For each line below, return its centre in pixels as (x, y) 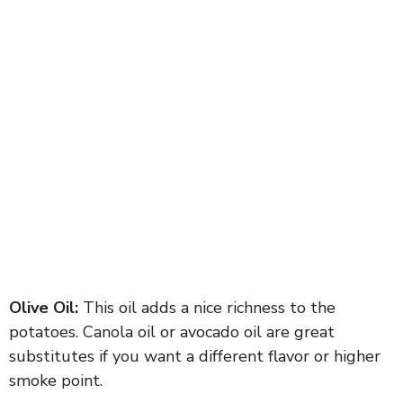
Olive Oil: (44, 307)
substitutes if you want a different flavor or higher (195, 356)
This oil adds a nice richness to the (207, 307)
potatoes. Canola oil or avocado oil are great (172, 331)
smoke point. (56, 380)
